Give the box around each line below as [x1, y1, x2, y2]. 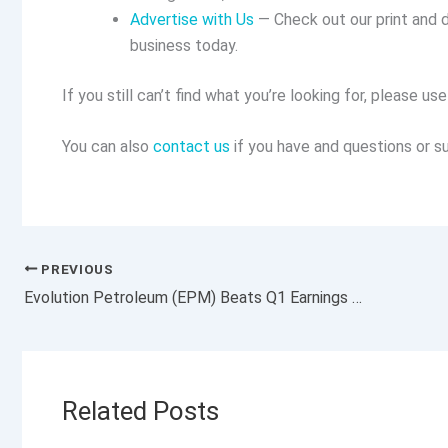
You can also [62, 137, 153, 157]
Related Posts [62, 395, 219, 426]
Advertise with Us [130, 9, 254, 29]
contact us [153, 137, 230, 157]
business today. [130, 35, 238, 55]
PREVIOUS [37, 260, 114, 277]
